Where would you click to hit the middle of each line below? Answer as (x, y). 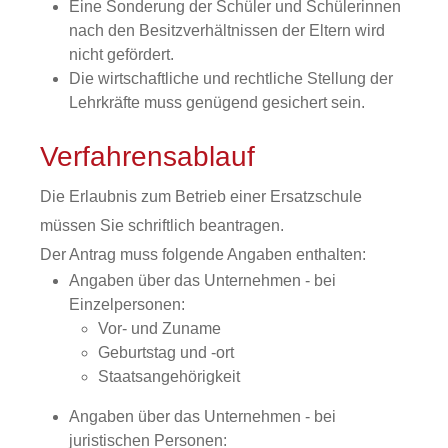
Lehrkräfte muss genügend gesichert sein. (216, 102)
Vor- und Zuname (159, 328)
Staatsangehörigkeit (168, 376)
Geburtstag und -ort (165, 352)
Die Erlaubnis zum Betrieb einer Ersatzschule (201, 196)
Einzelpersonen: (126, 304)
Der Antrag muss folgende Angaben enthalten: (203, 254)
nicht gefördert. (121, 54)
